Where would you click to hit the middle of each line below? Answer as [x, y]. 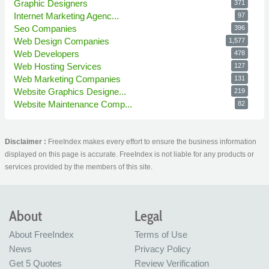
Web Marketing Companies [68, 79]
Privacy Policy [163, 249]
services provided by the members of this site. [79, 167]
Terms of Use [161, 235]
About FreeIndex [41, 235]
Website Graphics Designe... [71, 92]
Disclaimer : [26, 142]
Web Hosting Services [59, 67]
